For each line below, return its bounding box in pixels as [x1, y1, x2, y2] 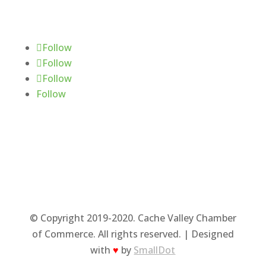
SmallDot [134, 243, 176, 256]
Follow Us [26, 7, 72, 20]
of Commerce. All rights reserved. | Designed [31, 227, 234, 240]
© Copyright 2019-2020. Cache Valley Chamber [29, 211, 236, 224]
